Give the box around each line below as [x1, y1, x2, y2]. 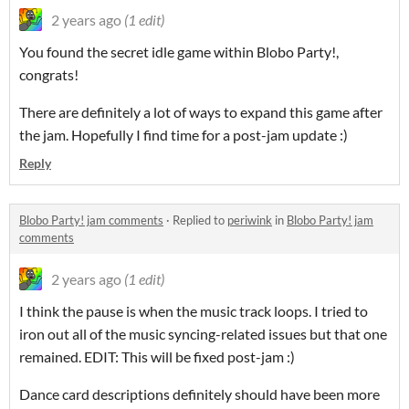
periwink [227, 213, 272, 228]
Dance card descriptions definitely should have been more [19, 385, 380, 404]
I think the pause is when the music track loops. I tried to [19, 302, 368, 320]
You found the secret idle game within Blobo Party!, [19, 43, 339, 61]
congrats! [19, 66, 79, 84]
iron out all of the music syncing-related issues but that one [19, 325, 387, 343]
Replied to [173, 213, 227, 228]
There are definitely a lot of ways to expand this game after [19, 103, 383, 121]
